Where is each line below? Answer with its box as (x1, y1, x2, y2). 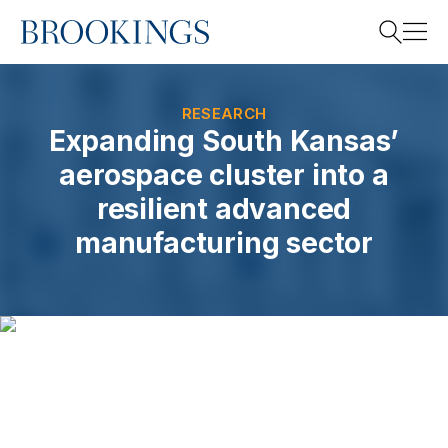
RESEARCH (181, 104, 267, 123)
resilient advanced (96, 192, 352, 226)
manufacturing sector (75, 226, 373, 260)
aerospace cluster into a (59, 158, 389, 192)
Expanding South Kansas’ (48, 124, 400, 158)
